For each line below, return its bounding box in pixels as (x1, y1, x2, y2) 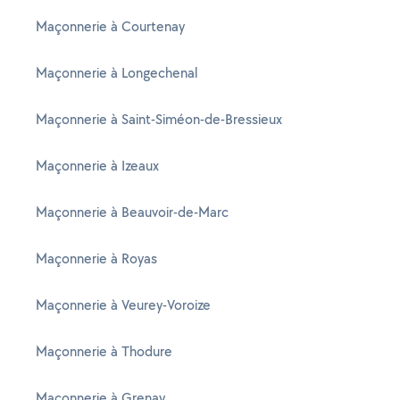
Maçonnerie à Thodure (36, 342, 172, 361)
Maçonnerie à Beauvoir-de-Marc (36, 203, 229, 221)
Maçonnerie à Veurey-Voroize (36, 296, 211, 314)
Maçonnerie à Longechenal (36, 63, 197, 82)
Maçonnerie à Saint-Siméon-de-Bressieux (36, 110, 282, 129)
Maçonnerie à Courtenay (36, 17, 185, 36)
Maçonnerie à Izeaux (36, 156, 159, 175)
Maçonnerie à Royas (36, 249, 157, 268)
